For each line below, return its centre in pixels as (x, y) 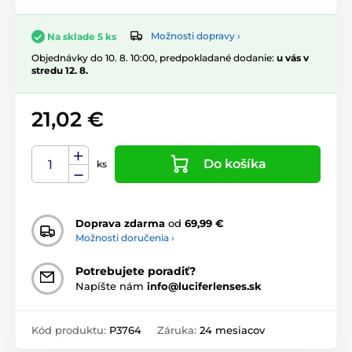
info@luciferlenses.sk (204, 286)
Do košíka (235, 163)
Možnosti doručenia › (125, 238)
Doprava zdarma (120, 224)
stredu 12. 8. (60, 70)
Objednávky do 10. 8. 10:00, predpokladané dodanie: (154, 57)
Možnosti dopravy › (196, 36)
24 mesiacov (232, 330)
